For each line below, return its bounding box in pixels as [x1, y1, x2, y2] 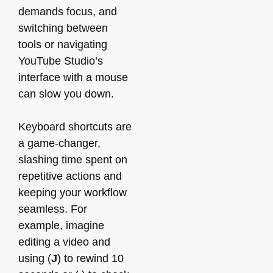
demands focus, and [18, 5, 117, 18]
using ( [18, 252, 51, 264]
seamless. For [18, 203, 87, 215]
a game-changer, [18, 137, 101, 149]
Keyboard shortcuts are [18, 121, 132, 133]
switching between [18, 22, 108, 34]
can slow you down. [18, 88, 114, 100]
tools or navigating [18, 38, 107, 51]
